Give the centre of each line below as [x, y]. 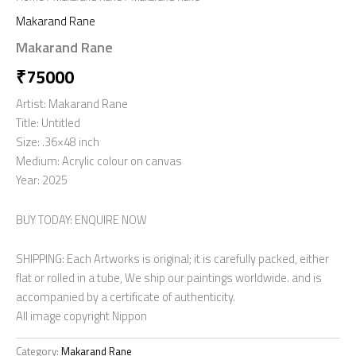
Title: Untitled [48, 122]
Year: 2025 [42, 180]
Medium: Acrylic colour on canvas [99, 161]
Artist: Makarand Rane [72, 103]
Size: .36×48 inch [58, 141]
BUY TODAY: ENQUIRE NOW [81, 219]
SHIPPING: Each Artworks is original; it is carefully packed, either [172, 259]
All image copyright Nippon [81, 316]
